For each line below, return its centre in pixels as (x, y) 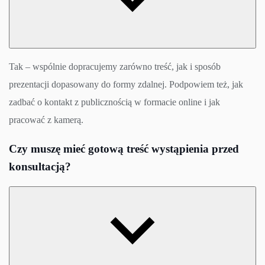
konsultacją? (40, 166)
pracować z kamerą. (46, 119)
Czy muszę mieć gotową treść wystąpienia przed (124, 148)
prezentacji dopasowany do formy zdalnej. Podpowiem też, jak (126, 84)
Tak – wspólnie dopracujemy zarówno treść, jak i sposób (115, 66)
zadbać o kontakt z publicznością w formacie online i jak (114, 102)
